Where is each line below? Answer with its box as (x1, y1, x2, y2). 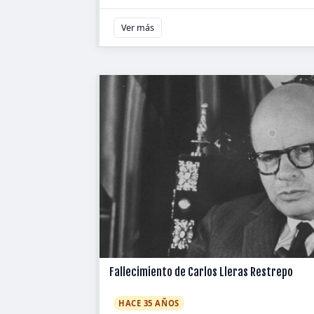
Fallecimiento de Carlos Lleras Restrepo (109, 265, 293, 280)
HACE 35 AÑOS (118, 298, 179, 309)
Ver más (121, 22, 154, 34)
